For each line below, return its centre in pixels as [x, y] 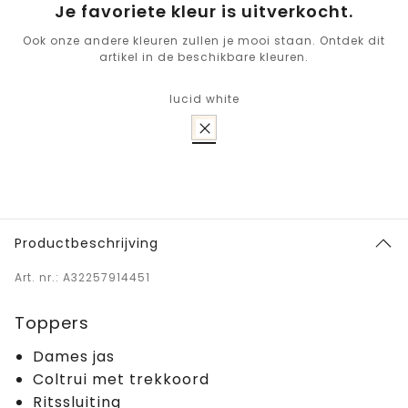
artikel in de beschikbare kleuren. [204, 57]
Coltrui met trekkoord [121, 380]
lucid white [204, 99]
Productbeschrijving [87, 244]
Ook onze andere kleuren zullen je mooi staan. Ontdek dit [204, 41]
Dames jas [74, 357]
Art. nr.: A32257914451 [82, 278]
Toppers [52, 323]
